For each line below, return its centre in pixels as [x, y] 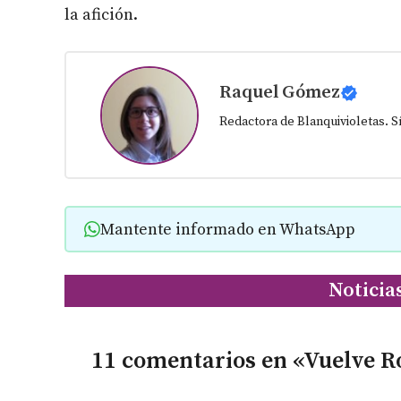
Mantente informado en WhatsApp [227, 229]
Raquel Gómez [279, 93]
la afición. [101, 15]
